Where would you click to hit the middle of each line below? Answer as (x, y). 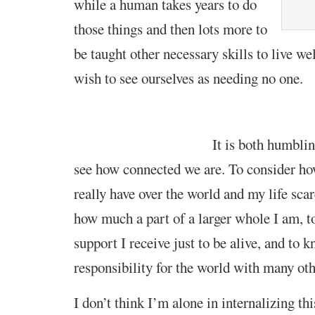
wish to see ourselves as (143, 78)
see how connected (129, 168)
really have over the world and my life (182, 193)
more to (245, 28)
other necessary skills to (199, 53)
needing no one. (258, 78)
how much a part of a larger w (159, 218)
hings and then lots (167, 28)
